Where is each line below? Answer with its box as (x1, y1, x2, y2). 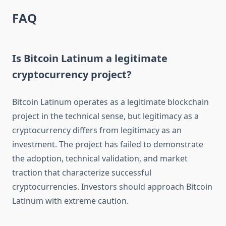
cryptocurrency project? (12, 68, 132, 82)
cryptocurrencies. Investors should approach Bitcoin (12, 181, 212, 193)
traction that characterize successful (12, 167, 151, 179)
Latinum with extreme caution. (12, 195, 129, 207)
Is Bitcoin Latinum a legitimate (12, 51, 167, 66)
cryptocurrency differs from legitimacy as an (12, 125, 182, 136)
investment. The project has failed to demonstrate (12, 139, 203, 150)
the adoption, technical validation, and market (12, 153, 188, 164)
